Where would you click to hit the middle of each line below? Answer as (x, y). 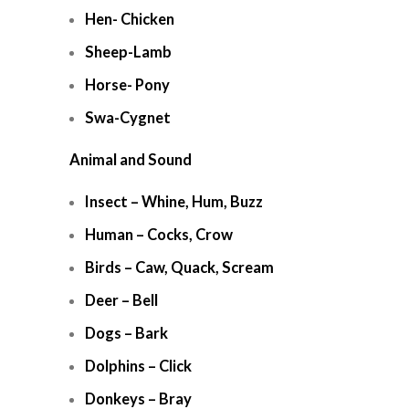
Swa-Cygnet (128, 118)
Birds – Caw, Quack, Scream (179, 267)
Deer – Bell (121, 300)
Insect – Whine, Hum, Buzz (174, 202)
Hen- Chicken (130, 19)
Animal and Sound (131, 160)
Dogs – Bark (126, 333)
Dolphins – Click (138, 366)
